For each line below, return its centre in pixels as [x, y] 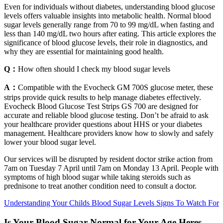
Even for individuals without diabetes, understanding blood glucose [110, 6]
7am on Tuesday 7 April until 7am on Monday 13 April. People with [111, 168]
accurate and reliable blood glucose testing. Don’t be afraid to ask [106, 115]
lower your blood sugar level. [50, 142]
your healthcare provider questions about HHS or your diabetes [103, 124]
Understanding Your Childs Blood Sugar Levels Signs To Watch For [111, 203]
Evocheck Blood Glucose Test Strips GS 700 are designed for [101, 106]
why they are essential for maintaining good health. [84, 51]
